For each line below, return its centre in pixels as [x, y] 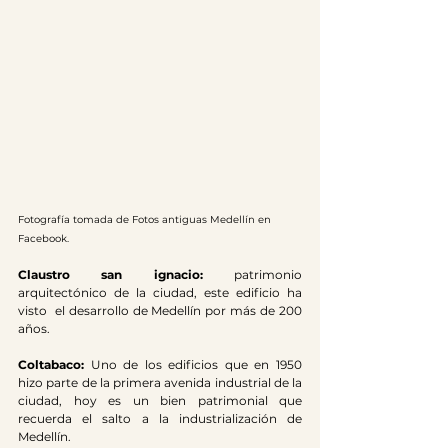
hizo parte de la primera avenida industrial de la [160, 382]
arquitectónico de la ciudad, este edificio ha [160, 292]
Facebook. [43, 238]
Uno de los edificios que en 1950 [196, 364]
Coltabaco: [54, 364]
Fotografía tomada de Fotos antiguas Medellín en [146, 219]
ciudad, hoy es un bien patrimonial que [160, 400]
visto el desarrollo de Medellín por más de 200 [160, 310]
